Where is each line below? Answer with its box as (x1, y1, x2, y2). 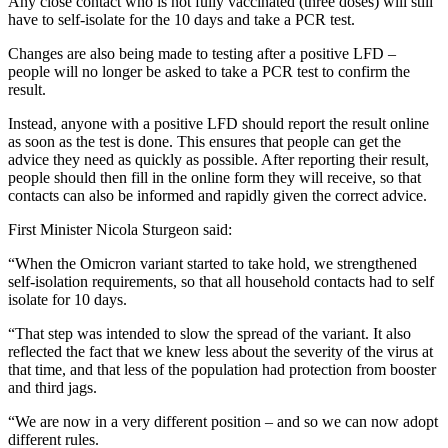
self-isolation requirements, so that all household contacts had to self (8, 273, 434, 291)
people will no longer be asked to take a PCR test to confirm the (8, 63, 410, 81)
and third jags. (8, 379, 97, 397)
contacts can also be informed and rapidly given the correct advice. (8, 187, 427, 205)
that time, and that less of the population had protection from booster (8, 361, 436, 379)
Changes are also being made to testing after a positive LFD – (8, 45, 396, 63)
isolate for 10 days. (8, 291, 127, 309)
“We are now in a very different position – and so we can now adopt (8, 413, 438, 431)
